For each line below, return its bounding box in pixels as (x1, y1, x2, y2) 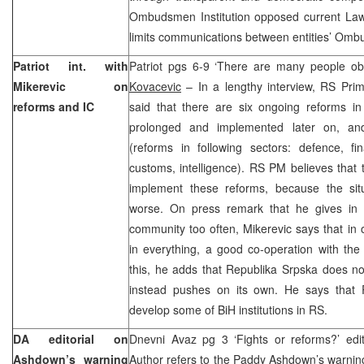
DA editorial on (13, 330, 128, 347)
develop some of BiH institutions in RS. (129, 301, 327, 318)
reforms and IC (13, 97, 94, 115)
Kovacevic (129, 77, 181, 94)
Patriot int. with (13, 57, 128, 74)
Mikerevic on (13, 77, 128, 94)
